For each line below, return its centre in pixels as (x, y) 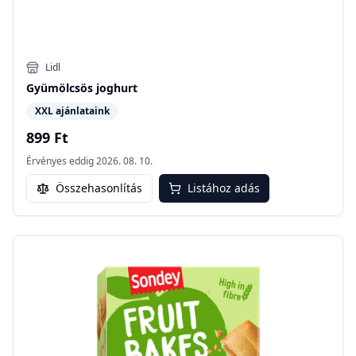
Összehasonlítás (99, 188)
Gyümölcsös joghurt (82, 88)
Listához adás (224, 188)
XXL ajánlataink (72, 111)
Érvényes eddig (60, 161)
